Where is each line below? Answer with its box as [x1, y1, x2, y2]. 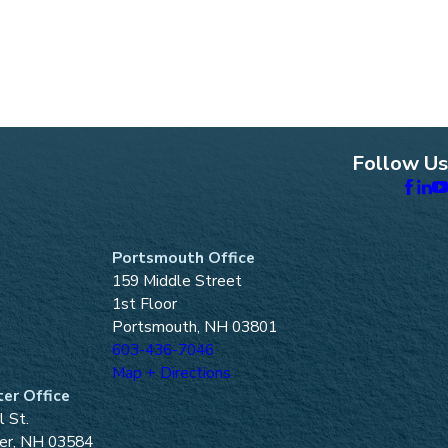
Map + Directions [112, 362, 231, 384]
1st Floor [112, 293, 177, 315]
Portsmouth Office [112, 247, 255, 269]
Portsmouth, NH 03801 [112, 316, 277, 338]
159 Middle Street [112, 270, 242, 292]
